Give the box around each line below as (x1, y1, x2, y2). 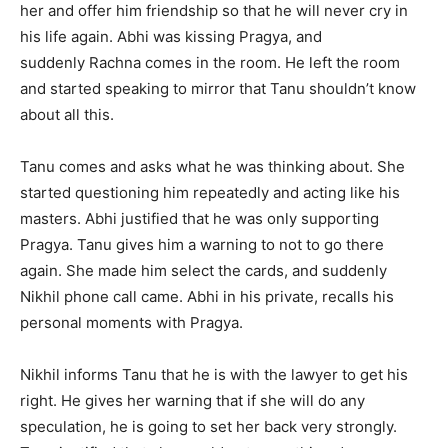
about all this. (20, 105, 114, 125)
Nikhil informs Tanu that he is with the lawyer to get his (20, 365, 408, 385)
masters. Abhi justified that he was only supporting (20, 209, 379, 229)
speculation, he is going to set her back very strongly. (20, 417, 397, 437)
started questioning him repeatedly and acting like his (20, 183, 400, 203)
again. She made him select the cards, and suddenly (20, 261, 387, 281)
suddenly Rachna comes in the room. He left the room (20, 53, 400, 73)
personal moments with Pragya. (20, 313, 243, 333)
